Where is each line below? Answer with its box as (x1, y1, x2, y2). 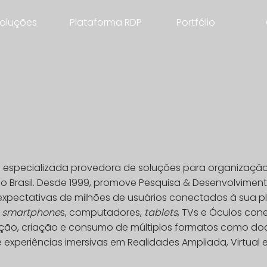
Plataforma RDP (69, 15, 142, 29)
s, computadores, (60, 206, 144, 219)
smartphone (2, 206, 60, 219)
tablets (144, 206, 178, 219)
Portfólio (176, 15, 215, 29)
